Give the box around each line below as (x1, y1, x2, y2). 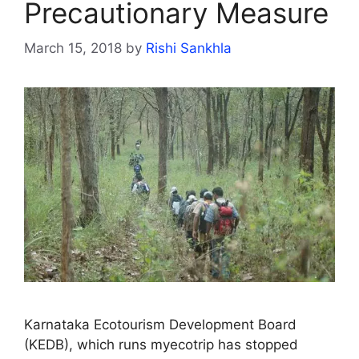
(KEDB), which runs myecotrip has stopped (24, 336, 298, 353)
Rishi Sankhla (146, 40, 232, 57)
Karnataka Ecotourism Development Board (24, 316, 296, 333)
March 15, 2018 (24, 40, 122, 57)
